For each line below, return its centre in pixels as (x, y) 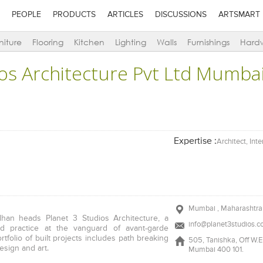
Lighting (131, 42)
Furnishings (208, 42)
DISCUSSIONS (181, 15)
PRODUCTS (74, 15)
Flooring (48, 42)
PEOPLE (26, 15)
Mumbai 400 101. (216, 250)
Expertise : (195, 141)
